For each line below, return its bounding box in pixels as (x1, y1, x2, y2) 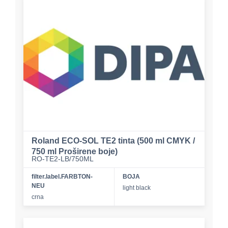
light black (122, 184, 151, 191)
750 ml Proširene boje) (32, 147, 118, 156)
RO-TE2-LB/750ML (32, 154, 94, 163)
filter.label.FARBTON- (32, 173, 93, 180)
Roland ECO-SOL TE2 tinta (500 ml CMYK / (32, 136, 195, 145)
